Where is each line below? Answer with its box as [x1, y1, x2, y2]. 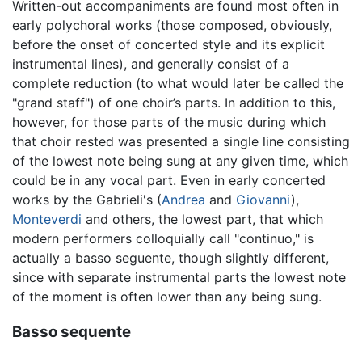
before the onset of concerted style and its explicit [12, 36, 325, 53]
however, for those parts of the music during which [12, 113, 326, 130]
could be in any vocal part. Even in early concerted [12, 171, 326, 188]
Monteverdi [12, 210, 82, 227]
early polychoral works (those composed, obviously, [12, 16, 332, 33]
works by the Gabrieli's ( [12, 191, 162, 208]
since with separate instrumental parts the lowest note [12, 268, 346, 285]
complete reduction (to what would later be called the [12, 74, 343, 91]
